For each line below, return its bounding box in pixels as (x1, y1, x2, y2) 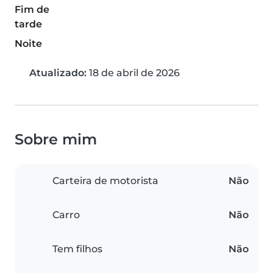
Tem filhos (52, 243, 102, 255)
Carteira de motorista (52, 175, 158, 187)
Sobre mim (15, 130, 97, 149)
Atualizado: (29, 67, 87, 79)
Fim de (15, 4, 49, 16)
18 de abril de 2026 (87, 67, 180, 79)
